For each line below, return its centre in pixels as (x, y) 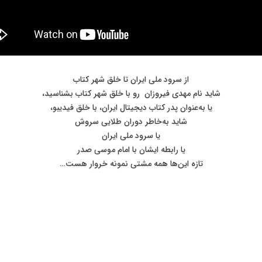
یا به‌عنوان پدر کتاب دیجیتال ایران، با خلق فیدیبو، (131, 108)
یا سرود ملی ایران (131, 136)
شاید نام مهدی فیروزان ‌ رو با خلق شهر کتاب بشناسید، (131, 94)
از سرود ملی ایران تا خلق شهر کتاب (131, 80)
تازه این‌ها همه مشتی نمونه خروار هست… (131, 164)
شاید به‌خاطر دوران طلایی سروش (131, 122)
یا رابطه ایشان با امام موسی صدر (131, 150)
